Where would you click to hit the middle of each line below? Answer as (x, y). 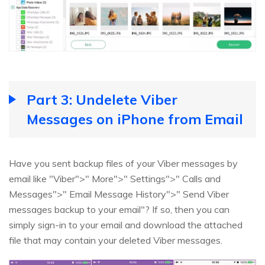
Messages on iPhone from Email (135, 119)
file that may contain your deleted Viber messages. (116, 240)
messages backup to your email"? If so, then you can (119, 209)
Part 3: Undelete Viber (102, 99)
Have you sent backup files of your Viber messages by (123, 163)
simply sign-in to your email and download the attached (126, 224)
